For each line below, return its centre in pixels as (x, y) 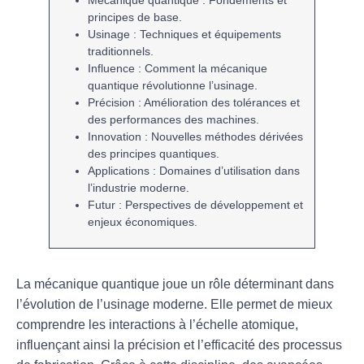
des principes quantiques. (154, 153)
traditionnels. (121, 51)
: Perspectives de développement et (210, 204)
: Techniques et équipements (206, 34)
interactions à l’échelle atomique (202, 325)
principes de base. (135, 17)
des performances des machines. (174, 119)
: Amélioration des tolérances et (218, 102)
